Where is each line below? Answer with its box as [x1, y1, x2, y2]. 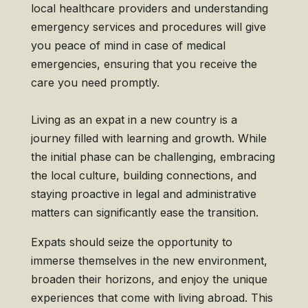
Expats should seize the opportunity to [30, 235, 232, 250]
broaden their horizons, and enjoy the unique [30, 272, 267, 287]
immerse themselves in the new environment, [30, 254, 267, 268]
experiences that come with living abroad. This [30, 291, 273, 305]
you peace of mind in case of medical [30, 38, 225, 53]
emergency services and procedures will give [30, 20, 266, 34]
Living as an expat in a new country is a [30, 113, 237, 127]
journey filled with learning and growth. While [30, 131, 267, 146]
